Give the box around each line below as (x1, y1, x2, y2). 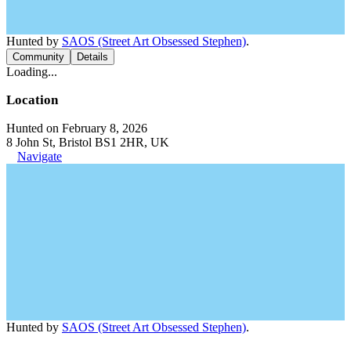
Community (13, 50, 64, 63)
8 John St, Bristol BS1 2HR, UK (6, 135, 169, 149)
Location (6, 92, 58, 107)
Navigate (17, 149, 62, 163)
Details (77, 50, 108, 63)
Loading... (6, 64, 57, 78)
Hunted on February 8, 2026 (6, 121, 147, 135)
